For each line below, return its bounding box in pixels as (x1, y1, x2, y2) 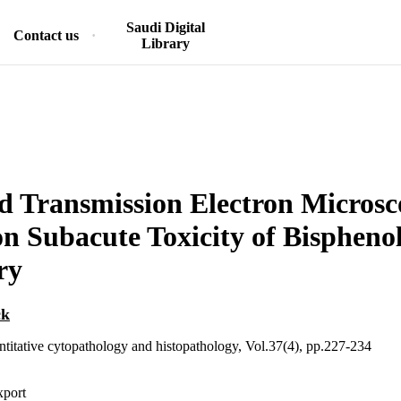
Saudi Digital (125, 20, 205, 35)
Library (141, 36, 190, 51)
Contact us (13, 28, 79, 43)
